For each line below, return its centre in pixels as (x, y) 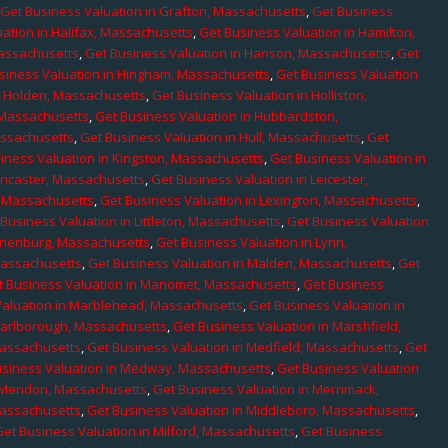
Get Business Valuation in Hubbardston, (217, 115)
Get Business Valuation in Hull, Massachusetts (221, 136)
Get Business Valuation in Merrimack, (266, 388)
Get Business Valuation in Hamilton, (307, 31)
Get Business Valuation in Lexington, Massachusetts (259, 199)
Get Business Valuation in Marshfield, (287, 325)
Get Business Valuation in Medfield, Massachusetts (243, 346)
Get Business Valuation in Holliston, (260, 94)
